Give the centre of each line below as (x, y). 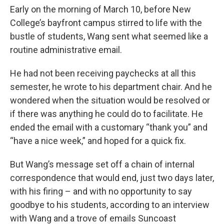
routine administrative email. (66, 49)
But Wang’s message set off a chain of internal (102, 164)
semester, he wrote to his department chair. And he (111, 86)
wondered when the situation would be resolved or (110, 100)
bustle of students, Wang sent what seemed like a (109, 36)
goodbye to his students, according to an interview (110, 204)
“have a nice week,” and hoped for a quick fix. (98, 140)
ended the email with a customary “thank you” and (109, 127)
